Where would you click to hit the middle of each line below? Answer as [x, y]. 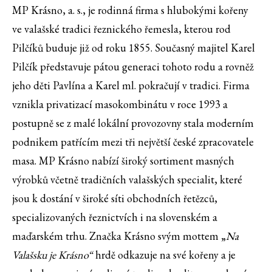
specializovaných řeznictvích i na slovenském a [115, 217]
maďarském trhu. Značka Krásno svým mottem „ [119, 236]
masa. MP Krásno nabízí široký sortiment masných [123, 160]
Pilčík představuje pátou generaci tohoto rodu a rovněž [133, 66]
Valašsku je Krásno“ [53, 254]
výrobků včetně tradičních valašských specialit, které [127, 179]
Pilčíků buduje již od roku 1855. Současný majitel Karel [134, 47]
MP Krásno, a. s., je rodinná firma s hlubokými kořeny [130, 10]
